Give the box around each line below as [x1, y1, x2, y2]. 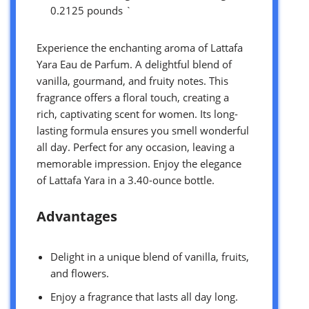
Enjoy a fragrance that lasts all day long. [50, 289, 238, 303]
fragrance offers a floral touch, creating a [37, 90, 229, 104]
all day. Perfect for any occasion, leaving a [37, 139, 235, 154]
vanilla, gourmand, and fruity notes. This [37, 73, 228, 88]
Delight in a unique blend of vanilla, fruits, [50, 249, 249, 263]
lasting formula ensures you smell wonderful [37, 123, 249, 137]
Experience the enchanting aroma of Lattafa [37, 40, 243, 54]
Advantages [37, 206, 117, 226]
